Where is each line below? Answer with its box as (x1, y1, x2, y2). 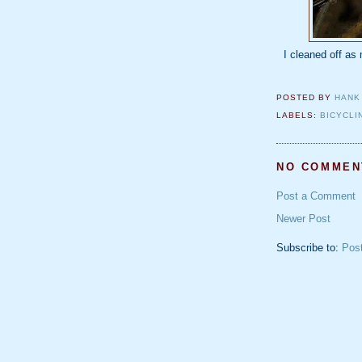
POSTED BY (276, 93, 335, 103)
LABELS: (276, 111, 321, 120)
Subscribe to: (276, 242, 342, 255)
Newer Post (276, 213, 330, 225)
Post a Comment (276, 190, 356, 203)
